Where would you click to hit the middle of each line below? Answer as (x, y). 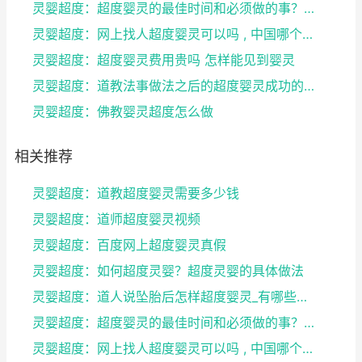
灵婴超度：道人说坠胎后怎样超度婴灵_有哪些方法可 (302, 297)
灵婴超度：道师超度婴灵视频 (116, 219)
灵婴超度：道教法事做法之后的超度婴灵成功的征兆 (309, 86)
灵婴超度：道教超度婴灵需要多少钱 (136, 193)
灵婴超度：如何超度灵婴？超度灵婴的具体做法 (168, 271)
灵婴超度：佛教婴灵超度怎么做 (123, 112)
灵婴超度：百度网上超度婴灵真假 (129, 245)
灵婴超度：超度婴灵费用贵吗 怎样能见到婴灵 (164, 60)
